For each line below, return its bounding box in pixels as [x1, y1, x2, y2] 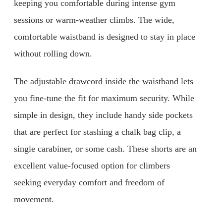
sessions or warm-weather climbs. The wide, [14, 15, 174, 25]
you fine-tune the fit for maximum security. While [14, 93, 194, 103]
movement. [14, 194, 54, 204]
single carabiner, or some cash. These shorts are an [14, 143, 197, 154]
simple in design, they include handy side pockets [14, 110, 193, 120]
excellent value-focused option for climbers [14, 160, 170, 170]
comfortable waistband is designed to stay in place [14, 32, 195, 42]
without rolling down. [14, 49, 92, 59]
